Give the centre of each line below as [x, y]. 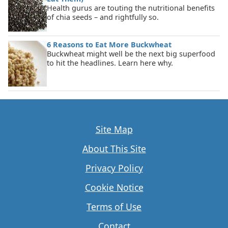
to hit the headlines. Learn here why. [110, 63]
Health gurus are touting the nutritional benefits [131, 8]
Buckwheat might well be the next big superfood [131, 53]
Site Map [114, 129]
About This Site [114, 148]
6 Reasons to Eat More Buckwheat [109, 44]
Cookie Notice [114, 187]
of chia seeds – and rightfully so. [103, 17]
